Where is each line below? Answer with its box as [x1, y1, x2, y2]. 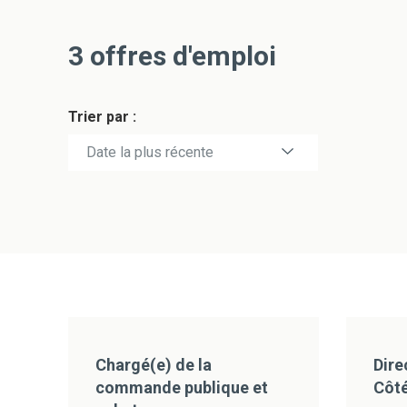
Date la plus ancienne [85, 180, 222, 197]
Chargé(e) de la [94, 355, 212, 374]
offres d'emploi [83, 40, 276, 72]
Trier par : [67, 108, 136, 125]
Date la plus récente [85, 144, 213, 161]
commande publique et [94, 378, 268, 397]
